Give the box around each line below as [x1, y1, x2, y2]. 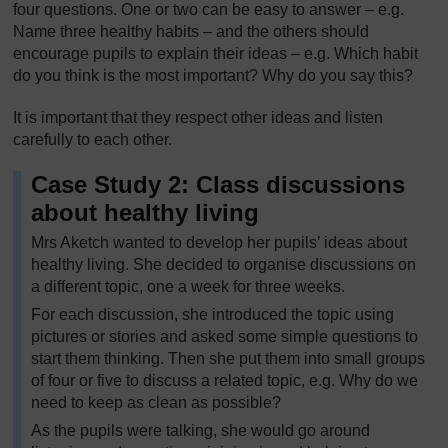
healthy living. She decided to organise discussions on [31, 256, 416, 273]
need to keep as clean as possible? [31, 394, 281, 411]
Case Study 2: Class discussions [31, 171, 405, 198]
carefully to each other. [13, 131, 172, 148]
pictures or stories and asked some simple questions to [31, 328, 418, 345]
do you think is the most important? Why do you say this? [13, 67, 413, 84]
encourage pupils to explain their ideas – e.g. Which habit [13, 45, 418, 62]
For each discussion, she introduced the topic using [31, 306, 394, 323]
